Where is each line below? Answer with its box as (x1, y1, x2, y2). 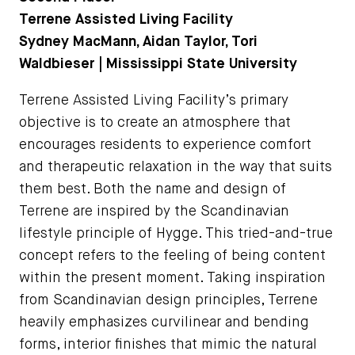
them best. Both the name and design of (19, 182, 286, 197)
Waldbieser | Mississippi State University (19, 57, 297, 72)
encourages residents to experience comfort (19, 138, 311, 153)
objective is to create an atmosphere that (19, 116, 291, 131)
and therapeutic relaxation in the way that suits (19, 160, 332, 175)
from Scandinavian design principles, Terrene (19, 293, 318, 308)
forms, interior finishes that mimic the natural (19, 338, 317, 353)
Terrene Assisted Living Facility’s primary (19, 94, 288, 109)
